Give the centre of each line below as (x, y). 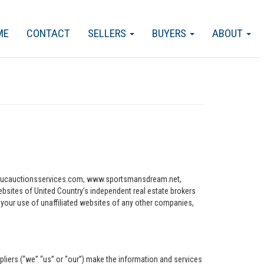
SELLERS (108, 33)
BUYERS (170, 33)
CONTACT (48, 33)
